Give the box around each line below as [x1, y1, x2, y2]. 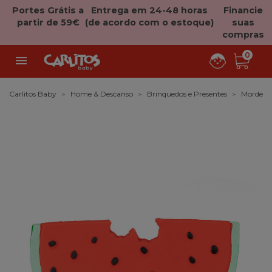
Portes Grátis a [12, 5, 84, 16]
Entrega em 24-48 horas [91, 5, 208, 16]
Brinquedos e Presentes [147, 89, 227, 98]
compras [222, 29, 265, 40]
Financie [223, 5, 263, 16]
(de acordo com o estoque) [85, 17, 214, 28]
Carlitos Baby [9, 89, 56, 98]
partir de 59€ [16, 17, 80, 28]
